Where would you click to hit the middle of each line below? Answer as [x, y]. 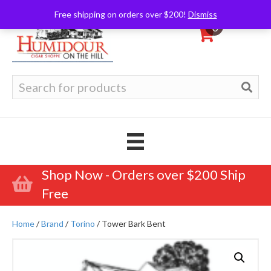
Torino [83, 223]
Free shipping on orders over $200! [121, 14]
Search [25, 80]
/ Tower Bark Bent [130, 223]
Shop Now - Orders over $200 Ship [144, 174]
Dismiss [202, 14]
